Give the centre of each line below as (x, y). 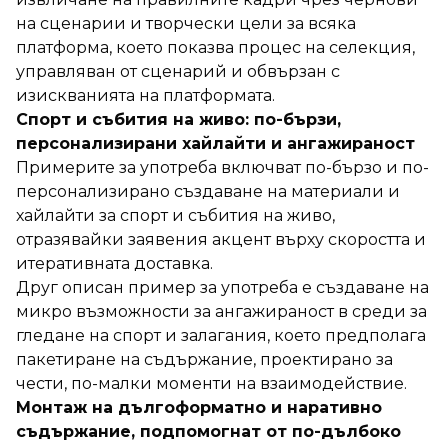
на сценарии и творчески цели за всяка (186, 23)
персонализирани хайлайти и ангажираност (215, 143)
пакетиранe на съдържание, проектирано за (204, 359)
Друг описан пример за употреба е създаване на (222, 287)
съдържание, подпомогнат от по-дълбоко (208, 431)
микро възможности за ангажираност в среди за (221, 311)
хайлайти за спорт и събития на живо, (175, 215)
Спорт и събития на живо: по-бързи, (178, 119)
